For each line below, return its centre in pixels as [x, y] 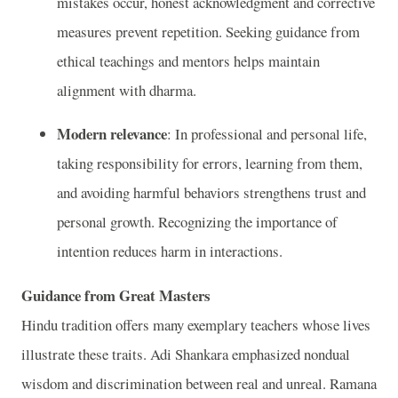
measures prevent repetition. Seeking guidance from [208, 31]
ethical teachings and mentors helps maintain [188, 60]
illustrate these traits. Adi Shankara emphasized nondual [186, 354]
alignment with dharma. [127, 90]
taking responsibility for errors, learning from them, [210, 163]
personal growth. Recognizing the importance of [197, 222]
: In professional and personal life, [267, 134]
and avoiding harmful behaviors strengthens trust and [211, 193]
